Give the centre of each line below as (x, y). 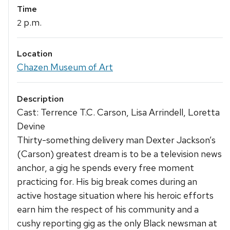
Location (35, 54)
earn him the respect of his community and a (108, 209)
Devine (31, 126)
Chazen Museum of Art (65, 67)
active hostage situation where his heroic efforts (115, 195)
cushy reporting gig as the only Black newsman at (117, 223)
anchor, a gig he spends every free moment (106, 167)
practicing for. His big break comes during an (107, 181)
